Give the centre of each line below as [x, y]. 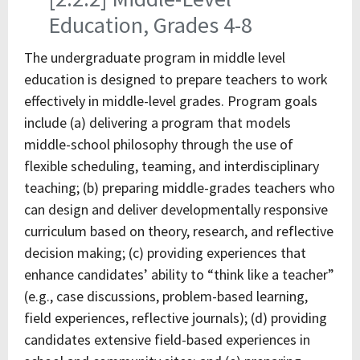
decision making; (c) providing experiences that [165, 253]
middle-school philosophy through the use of [159, 144]
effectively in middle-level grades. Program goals [171, 101]
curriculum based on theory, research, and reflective [179, 231]
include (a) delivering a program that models [157, 123]
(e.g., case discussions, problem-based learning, [166, 296]
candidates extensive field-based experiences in [167, 340]
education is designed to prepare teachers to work [176, 79]
